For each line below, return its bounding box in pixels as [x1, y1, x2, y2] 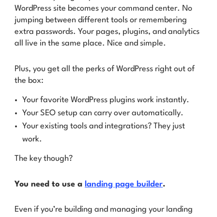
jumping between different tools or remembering [15, 16, 187, 25]
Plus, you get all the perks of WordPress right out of [15, 64, 195, 73]
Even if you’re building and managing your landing [15, 205, 193, 214]
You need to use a [15, 180, 85, 188]
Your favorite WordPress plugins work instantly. [22, 96, 189, 105]
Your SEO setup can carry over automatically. [22, 109, 184, 118]
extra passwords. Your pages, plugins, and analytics [15, 28, 200, 36]
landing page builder [85, 180, 163, 188]
